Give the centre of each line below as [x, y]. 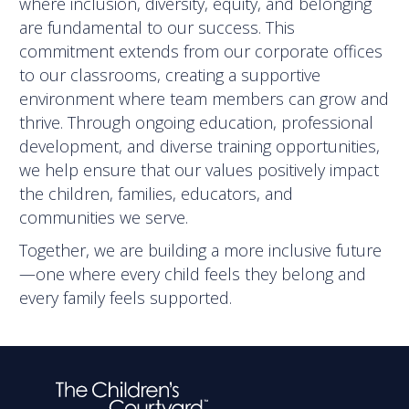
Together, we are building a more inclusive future [201, 251]
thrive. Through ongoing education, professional [197, 123]
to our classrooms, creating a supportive [170, 75]
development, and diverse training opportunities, [200, 147]
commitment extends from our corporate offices [201, 52]
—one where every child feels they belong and [193, 274]
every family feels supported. [126, 298]
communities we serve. [104, 218]
